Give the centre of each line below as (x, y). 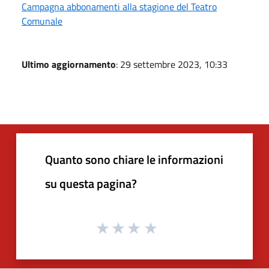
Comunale (42, 21)
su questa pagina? (91, 183)
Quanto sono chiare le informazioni (134, 159)
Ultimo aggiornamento (69, 64)
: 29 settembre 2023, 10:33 (172, 64)
